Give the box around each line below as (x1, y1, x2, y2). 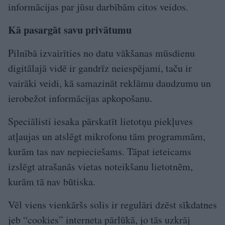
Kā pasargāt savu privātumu (8, 22, 132, 37)
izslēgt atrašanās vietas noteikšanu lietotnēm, (8, 159, 193, 173)
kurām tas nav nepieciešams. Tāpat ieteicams (8, 144, 191, 158)
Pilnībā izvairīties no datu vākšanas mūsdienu (8, 46, 195, 60)
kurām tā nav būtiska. (8, 174, 95, 188)
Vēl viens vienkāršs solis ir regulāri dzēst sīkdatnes (8, 197, 217, 211)
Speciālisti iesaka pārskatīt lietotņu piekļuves (8, 114, 193, 128)
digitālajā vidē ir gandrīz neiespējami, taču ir (8, 61, 192, 75)
